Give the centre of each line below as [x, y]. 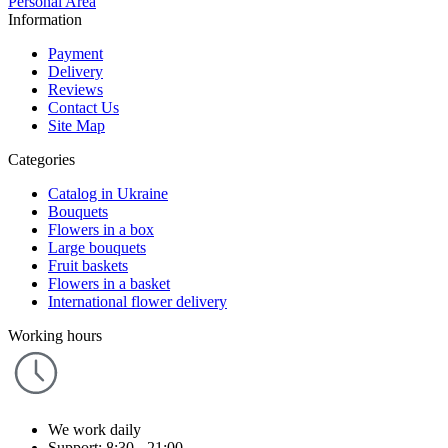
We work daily [94, 429]
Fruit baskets [88, 265]
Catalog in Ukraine [108, 193]
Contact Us [83, 107]
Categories [41, 159]
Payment [75, 53]
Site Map [76, 125]
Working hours [55, 335]
